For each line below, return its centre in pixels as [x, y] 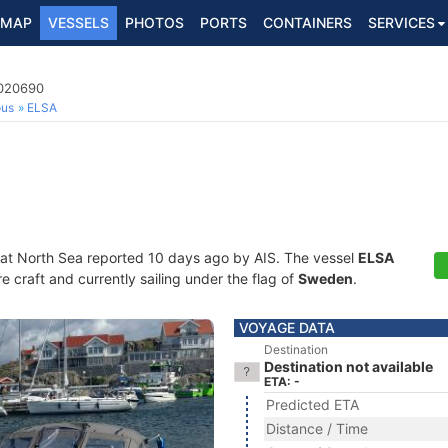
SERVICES [401, 22]
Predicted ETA [312, 404]
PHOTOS [154, 22]
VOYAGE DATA [287, 327]
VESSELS [78, 22]
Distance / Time [317, 428]
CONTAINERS [307, 22]
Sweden [325, 278]
